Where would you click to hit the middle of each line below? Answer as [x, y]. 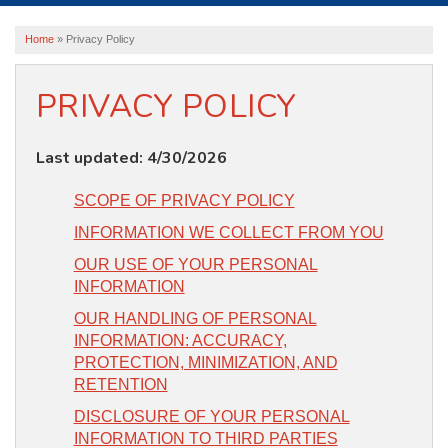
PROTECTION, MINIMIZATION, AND [205, 363]
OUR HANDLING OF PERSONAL [195, 319]
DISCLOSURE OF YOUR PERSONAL [211, 417]
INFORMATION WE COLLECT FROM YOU [228, 233]
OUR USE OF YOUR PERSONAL [195, 265]
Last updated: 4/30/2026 [131, 158]
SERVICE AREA [90, 55]
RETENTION [120, 385]
